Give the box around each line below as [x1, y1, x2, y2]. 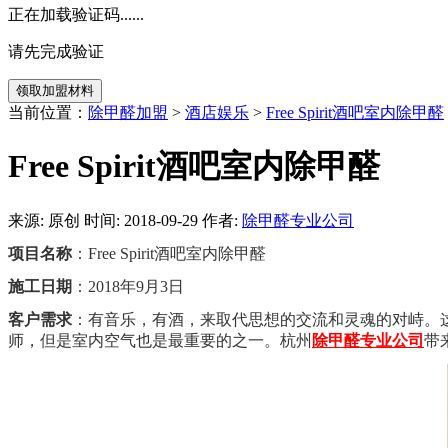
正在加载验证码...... [8, 5, 144, 23]
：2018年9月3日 [72, 277, 184, 295]
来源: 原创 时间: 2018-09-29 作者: [8, 211, 242, 229]
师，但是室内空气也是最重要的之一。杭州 [8, 331, 312, 349]
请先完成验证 [8, 42, 104, 60]
